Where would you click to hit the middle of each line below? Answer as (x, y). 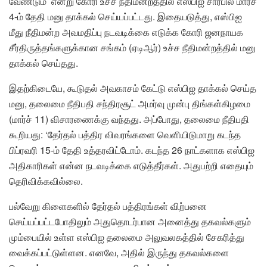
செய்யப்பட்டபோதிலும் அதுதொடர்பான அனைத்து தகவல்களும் (130, 221)
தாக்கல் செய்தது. (44, 63)
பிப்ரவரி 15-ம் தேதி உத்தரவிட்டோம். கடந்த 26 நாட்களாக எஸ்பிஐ (132, 150)
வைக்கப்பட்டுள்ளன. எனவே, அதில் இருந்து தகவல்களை (119, 252)
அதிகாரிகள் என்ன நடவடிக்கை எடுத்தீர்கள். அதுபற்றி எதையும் (131, 165)
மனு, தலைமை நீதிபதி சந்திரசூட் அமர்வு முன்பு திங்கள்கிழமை (130, 103)
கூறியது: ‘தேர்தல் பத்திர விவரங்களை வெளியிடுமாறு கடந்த (125, 134)
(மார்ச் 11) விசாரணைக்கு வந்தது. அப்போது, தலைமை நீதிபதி (129, 119)
